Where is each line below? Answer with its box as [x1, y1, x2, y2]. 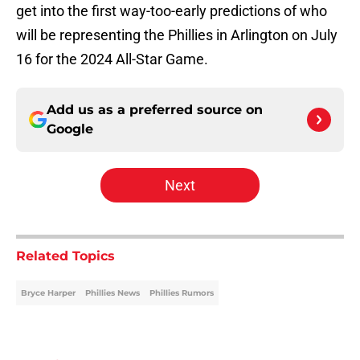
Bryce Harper [21, 288, 76, 299]
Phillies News [85, 288, 140, 299]
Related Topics [16, 248, 115, 264]
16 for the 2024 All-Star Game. [16, 51, 208, 68]
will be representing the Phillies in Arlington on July [16, 27, 337, 44]
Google [47, 121, 93, 137]
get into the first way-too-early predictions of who [16, 2, 327, 20]
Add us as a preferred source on [47, 102, 263, 118]
